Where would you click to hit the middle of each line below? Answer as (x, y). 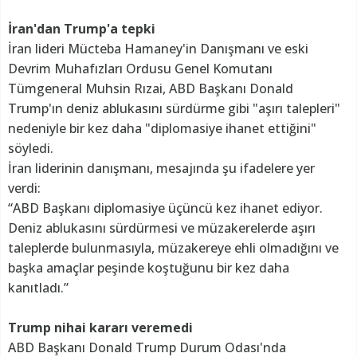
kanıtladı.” (38, 288)
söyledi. (31, 149)
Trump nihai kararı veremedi (100, 328)
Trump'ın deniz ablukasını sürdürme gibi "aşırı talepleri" (174, 109)
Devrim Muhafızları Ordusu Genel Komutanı (140, 69)
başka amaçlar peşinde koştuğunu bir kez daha (149, 268)
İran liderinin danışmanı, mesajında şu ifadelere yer (161, 169)
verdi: (24, 188)
